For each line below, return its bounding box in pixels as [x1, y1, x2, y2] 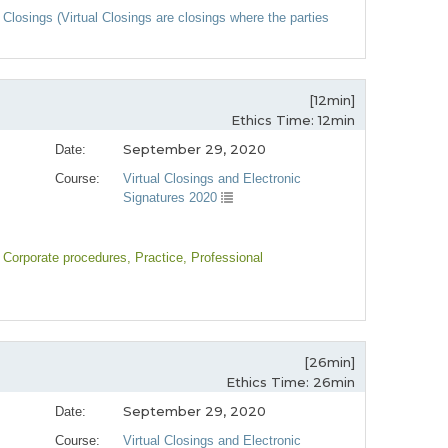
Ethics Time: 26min [226, 374, 355, 391]
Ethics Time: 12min [231, 112, 355, 129]
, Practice [127, 250, 183, 266]
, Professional [183, 250, 263, 266]
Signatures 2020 [123, 190, 222, 206]
